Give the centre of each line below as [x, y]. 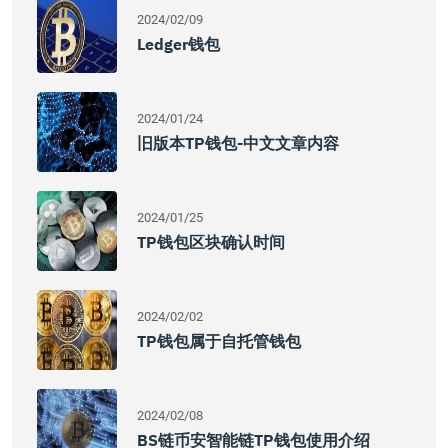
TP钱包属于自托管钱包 [219, 341]
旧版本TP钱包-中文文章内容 [238, 143]
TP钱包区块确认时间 [211, 242]
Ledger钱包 [178, 44]
